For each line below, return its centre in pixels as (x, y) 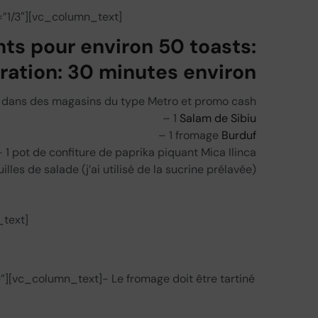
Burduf (239, 135)
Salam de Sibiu (218, 118)
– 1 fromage (190, 135)
